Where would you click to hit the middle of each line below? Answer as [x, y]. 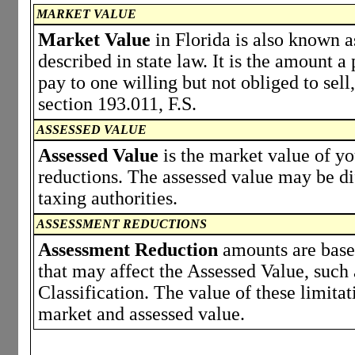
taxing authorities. [108, 198]
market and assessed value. [141, 313]
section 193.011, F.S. [117, 103]
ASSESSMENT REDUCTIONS [122, 223]
